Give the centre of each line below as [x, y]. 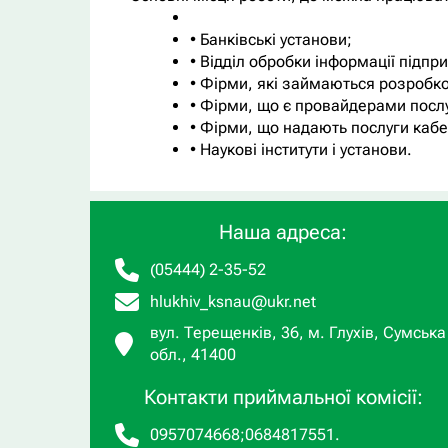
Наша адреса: [283, 232]
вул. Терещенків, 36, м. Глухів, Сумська [297, 333]
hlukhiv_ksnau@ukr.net [232, 302]
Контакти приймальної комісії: [283, 397]
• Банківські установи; [270, 40]
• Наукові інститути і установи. [300, 150]
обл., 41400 [192, 355]
